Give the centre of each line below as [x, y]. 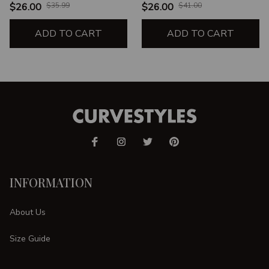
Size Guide [30, 238]
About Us [28, 212]
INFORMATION [51, 183]
